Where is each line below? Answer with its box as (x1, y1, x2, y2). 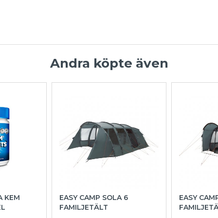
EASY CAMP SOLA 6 (59, 193, 128, 202)
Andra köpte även (50, 55, 168, 72)
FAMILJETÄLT (59, 203, 108, 212)
